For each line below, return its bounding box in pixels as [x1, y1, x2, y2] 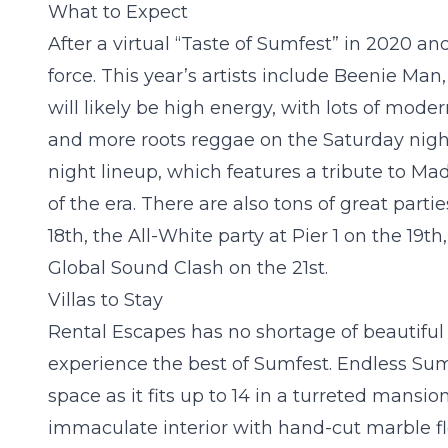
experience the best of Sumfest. [48, 353, 337, 376]
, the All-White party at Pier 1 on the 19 [84, 225, 424, 248]
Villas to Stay [48, 289, 163, 312]
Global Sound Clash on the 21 [48, 257, 309, 280]
